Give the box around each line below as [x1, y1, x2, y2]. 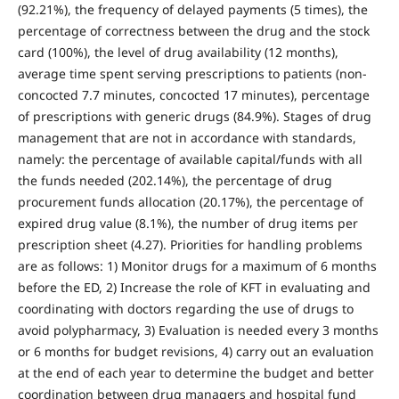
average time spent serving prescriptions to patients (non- [17, 64, 367, 82]
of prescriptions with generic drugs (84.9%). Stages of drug [17, 107, 371, 125]
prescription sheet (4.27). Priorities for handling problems [17, 235, 362, 253]
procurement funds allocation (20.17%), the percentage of [17, 192, 363, 210]
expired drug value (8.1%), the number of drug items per [17, 214, 358, 232]
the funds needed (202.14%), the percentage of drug [17, 171, 332, 189]
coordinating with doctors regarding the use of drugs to [17, 299, 354, 317]
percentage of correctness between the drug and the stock [17, 21, 370, 39]
